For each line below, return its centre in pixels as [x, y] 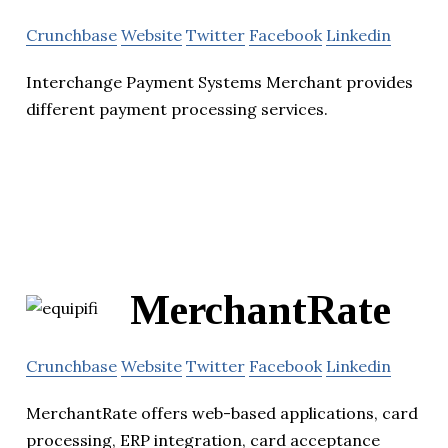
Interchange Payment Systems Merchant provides [219, 81]
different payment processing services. [177, 108]
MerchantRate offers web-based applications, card [222, 413]
